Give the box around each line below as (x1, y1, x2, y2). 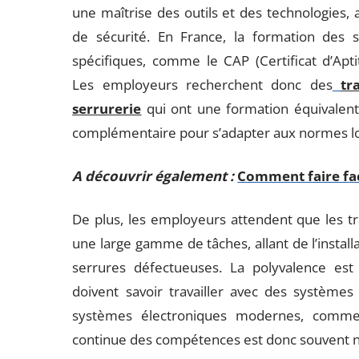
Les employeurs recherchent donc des (72, 75, 333, 94)
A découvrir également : (72, 167, 235, 185)
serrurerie (72, 99, 142, 118)
